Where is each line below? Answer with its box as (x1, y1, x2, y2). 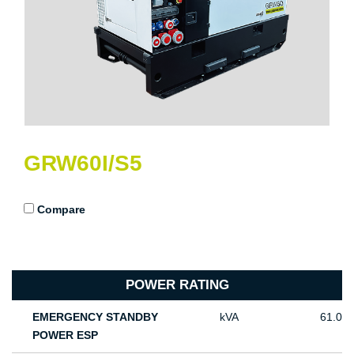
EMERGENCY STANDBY (32, 310, 159, 323)
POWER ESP (32, 328, 99, 341)
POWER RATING (125, 277, 229, 292)
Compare (37, 202, 85, 216)
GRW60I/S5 (24, 150, 142, 175)
